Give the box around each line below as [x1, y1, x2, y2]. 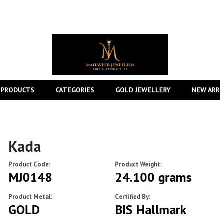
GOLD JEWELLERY [115, 85, 170, 95]
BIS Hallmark [114, 201, 186, 218]
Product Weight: [114, 160, 162, 169]
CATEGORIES [55, 85, 94, 95]
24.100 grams [114, 169, 192, 186]
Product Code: [8, 160, 51, 169]
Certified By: [114, 192, 150, 201]
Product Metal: [8, 192, 53, 201]
